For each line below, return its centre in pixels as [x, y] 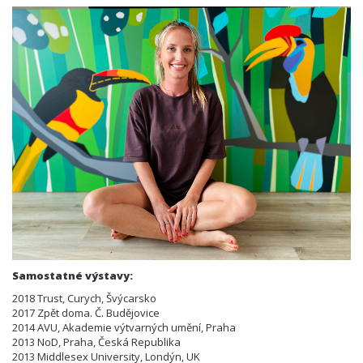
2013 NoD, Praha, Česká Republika [96, 342]
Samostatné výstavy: [73, 275]
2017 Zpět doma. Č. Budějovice [86, 313]
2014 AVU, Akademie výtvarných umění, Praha [124, 327]
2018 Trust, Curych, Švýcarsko [85, 298]
